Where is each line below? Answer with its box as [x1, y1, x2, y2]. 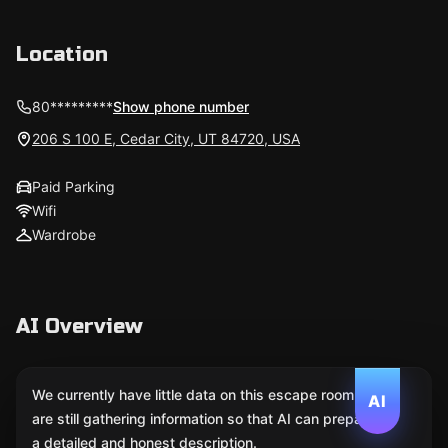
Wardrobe [32, 226, 96, 243]
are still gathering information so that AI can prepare [32, 410, 375, 427]
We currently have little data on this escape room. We [32, 386, 383, 403]
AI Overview [16, 314, 143, 339]
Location [16, 42, 108, 67]
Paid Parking [32, 178, 115, 195]
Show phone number [113, 98, 249, 115]
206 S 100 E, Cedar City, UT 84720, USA [32, 130, 300, 147]
